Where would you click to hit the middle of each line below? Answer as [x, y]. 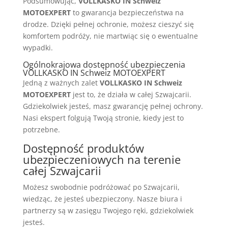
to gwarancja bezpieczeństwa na [127, 12]
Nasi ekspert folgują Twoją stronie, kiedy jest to [103, 118]
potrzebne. [41, 129]
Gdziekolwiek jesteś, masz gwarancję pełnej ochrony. [113, 106]
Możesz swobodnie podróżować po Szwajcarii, [101, 187]
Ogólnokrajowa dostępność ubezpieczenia [104, 64]
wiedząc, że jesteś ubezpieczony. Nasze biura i [102, 198]
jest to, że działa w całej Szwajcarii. [131, 94]
